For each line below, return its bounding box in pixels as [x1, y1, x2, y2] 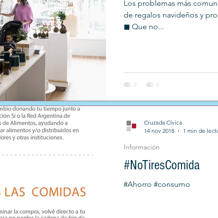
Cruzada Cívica [144, 119, 182, 126]
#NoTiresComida [124, 158, 200, 173]
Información [124, 143, 160, 151]
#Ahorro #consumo [124, 180, 190, 189]
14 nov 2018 [144, 127, 174, 134]
